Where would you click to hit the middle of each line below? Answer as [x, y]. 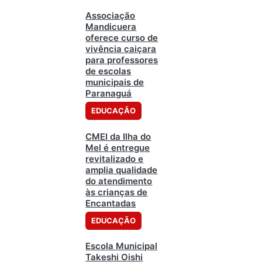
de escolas [108, 71]
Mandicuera [111, 27]
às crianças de [117, 192]
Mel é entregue [118, 147]
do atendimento [119, 181]
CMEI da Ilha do [118, 136]
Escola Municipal [122, 246]
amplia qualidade [122, 170]
